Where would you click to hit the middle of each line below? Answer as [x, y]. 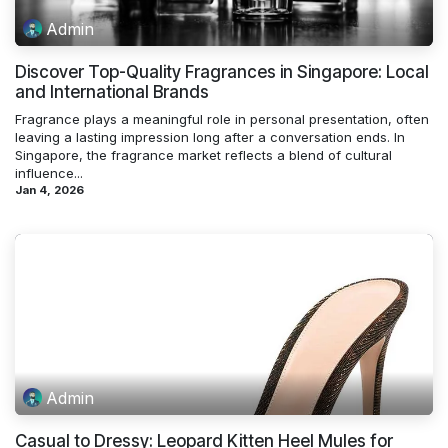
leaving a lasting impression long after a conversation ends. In [210, 137]
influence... [49, 173]
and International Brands [112, 92]
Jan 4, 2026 [49, 190]
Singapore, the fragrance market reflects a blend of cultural [203, 155]
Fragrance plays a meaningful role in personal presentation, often [222, 119]
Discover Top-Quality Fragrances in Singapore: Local [222, 72]
